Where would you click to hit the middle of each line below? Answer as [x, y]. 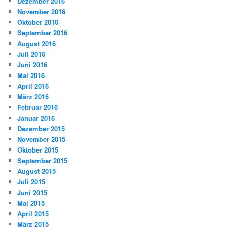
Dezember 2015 [41, 128]
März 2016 [33, 96]
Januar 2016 [36, 118]
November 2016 [42, 11]
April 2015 [33, 213]
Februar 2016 [38, 107]
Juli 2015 [31, 181]
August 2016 [37, 43]
